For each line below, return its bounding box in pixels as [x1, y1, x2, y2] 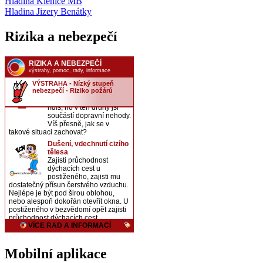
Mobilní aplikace [5, 246, 107, 262]
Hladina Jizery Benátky [5, 6, 92, 16]
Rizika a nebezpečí [5, 28, 117, 44]
